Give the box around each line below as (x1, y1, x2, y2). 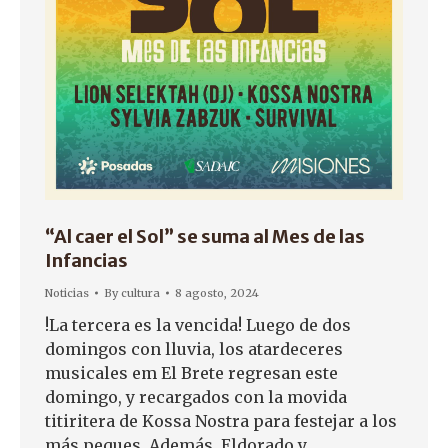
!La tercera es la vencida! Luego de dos (45, 314, 351, 335)
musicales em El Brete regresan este (45, 362, 338, 383)
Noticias (45, 285, 89, 300)
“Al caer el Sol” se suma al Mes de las (45, 224, 365, 248)
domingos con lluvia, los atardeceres (45, 338, 343, 359)
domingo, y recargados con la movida (45, 386, 347, 407)
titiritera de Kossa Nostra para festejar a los (45, 410, 397, 431)
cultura (121, 285, 160, 300)
